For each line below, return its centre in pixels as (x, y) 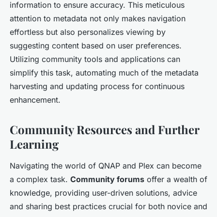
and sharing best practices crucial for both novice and (108, 207)
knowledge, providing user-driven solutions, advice (103, 193)
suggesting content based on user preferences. (96, 46)
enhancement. (35, 100)
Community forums (107, 179)
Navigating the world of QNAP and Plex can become (106, 166)
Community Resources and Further (104, 130)
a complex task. (40, 179)
